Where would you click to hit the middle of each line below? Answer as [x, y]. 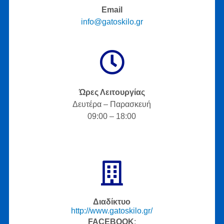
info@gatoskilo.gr [112, 21]
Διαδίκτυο [112, 201]
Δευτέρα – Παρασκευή [112, 104]
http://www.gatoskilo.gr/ [112, 210]
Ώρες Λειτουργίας [112, 92]
